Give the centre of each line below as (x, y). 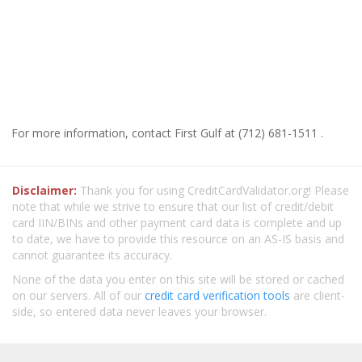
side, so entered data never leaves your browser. (139, 311)
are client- (318, 295)
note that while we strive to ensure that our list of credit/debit (173, 206)
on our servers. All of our (78, 295)
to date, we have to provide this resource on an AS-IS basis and (178, 238)
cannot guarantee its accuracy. (92, 255)
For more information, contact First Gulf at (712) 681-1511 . (167, 133)
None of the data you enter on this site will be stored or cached (178, 279)
